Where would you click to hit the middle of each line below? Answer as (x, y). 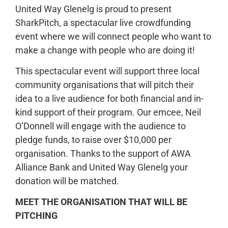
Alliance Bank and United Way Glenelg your (102, 167)
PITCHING (36, 216)
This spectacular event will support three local (107, 71)
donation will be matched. (67, 181)
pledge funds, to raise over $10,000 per (93, 140)
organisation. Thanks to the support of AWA (103, 154)
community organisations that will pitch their (105, 85)
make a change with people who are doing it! (105, 50)
